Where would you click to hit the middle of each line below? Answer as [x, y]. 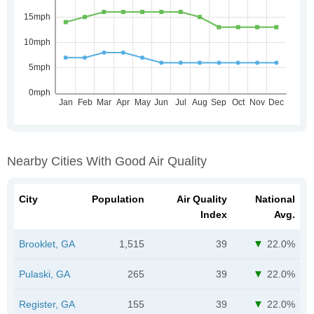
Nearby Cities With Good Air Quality [107, 161]
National [275, 199]
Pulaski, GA [45, 274]
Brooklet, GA [47, 244]
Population [118, 199]
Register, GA [47, 304]
